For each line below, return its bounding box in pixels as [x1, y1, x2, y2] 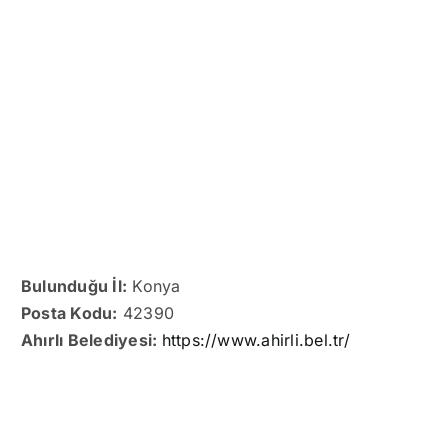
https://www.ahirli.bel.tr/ [161, 329, 350, 350]
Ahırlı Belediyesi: [21, 329, 162, 350]
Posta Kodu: [21, 302, 118, 323]
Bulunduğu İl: [21, 275, 128, 296]
